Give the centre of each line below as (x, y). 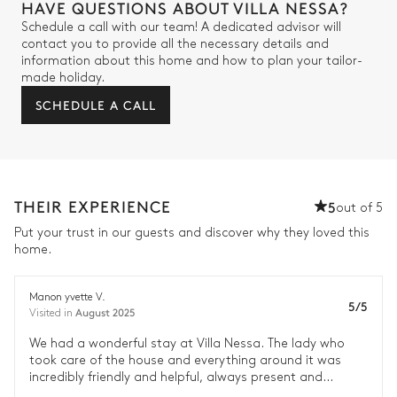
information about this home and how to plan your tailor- (192, 61)
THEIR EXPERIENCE (93, 206)
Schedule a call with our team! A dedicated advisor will (181, 27)
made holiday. (63, 78)
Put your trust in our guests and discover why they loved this (192, 233)
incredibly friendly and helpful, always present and (176, 378)
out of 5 (359, 208)
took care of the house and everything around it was (185, 361)
